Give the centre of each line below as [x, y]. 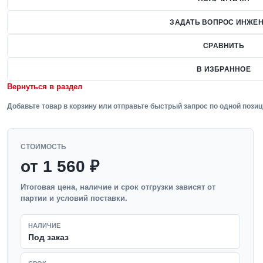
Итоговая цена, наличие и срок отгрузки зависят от [118, 187]
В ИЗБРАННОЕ [224, 69]
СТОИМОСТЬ [43, 147]
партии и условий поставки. [74, 198]
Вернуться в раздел [45, 87]
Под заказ [48, 237]
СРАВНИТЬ [224, 46]
